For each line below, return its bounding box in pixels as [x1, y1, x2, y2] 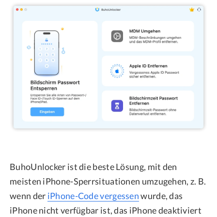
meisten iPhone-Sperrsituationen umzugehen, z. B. [10, 175, 206, 186]
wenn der [10, 190, 47, 201]
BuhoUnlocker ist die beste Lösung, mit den [10, 161, 177, 172]
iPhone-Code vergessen [47, 190, 139, 201]
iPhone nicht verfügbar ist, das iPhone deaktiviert [10, 204, 201, 216]
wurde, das [139, 190, 183, 201]
